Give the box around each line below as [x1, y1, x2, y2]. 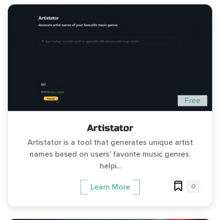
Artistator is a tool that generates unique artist [27, 137, 193, 147]
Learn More [90, 182, 130, 192]
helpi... [99, 161, 121, 171]
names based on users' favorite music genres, [29, 149, 191, 159]
